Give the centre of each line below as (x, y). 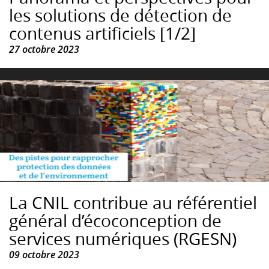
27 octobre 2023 (44, 50)
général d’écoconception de (115, 221)
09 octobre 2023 (44, 255)
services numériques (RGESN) (123, 239)
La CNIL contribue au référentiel (133, 203)
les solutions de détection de (120, 16)
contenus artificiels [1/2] (102, 34)
